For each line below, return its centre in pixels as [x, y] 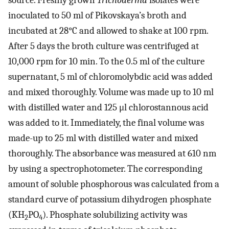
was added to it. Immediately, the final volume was [106, 123]
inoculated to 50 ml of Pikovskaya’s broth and [97, 16]
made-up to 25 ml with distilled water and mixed [103, 138]
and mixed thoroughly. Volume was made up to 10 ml [111, 92]
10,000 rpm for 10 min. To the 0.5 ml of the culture [106, 62]
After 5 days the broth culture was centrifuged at [104, 46]
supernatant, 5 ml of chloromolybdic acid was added [110, 77]
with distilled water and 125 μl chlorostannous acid [108, 108]
